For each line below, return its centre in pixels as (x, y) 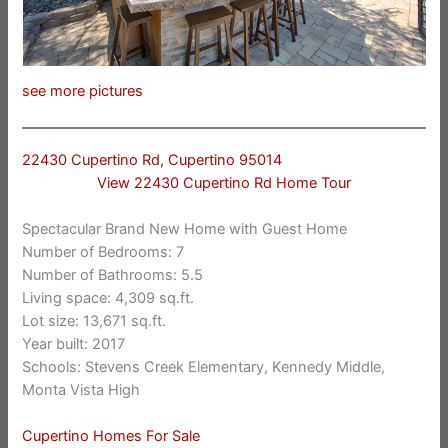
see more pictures (83, 91)
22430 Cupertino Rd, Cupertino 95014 (152, 159)
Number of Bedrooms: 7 (103, 252)
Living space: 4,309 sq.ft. (108, 298)
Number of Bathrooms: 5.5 (113, 275)
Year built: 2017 (74, 344)
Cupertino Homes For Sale (111, 436)
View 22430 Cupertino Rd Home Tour (224, 182)
